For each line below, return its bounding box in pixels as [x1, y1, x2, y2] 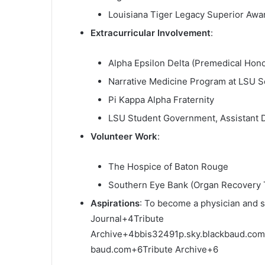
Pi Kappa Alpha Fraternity [108, 93, 214, 105]
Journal [91, 212, 122, 224]
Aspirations [91, 197, 140, 209]
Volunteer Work [91, 130, 157, 142]
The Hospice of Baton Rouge [108, 160, 228, 172]
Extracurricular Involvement [91, 27, 211, 38]
